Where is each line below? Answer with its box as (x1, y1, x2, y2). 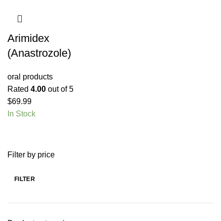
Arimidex (7, 32, 49, 45)
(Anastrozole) (7, 47, 71, 60)
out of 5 (46, 85, 74, 94)
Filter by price (7, 150, 55, 159)
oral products (7, 73, 53, 81)
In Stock (7, 110, 36, 118)
